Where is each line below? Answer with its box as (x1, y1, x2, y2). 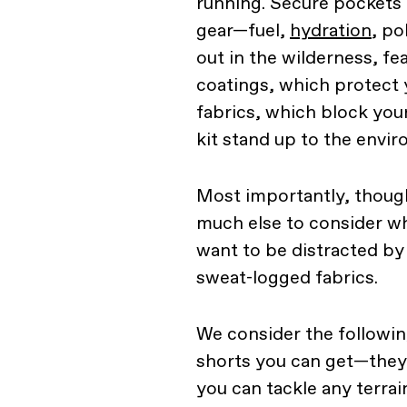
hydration (290, 19, 372, 41)
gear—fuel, (196, 19, 290, 41)
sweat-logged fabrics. (196, 266, 378, 288)
